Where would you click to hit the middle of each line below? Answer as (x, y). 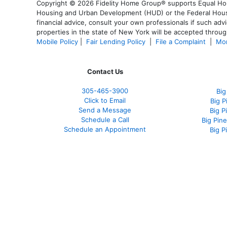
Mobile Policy (57, 42)
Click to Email (105, 100)
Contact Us (105, 71)
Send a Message (105, 110)
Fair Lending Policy (116, 42)
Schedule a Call (105, 120)
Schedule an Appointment (105, 129)
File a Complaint (182, 42)
